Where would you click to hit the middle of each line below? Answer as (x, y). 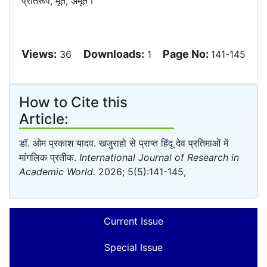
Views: (39, 54)
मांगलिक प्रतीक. (49, 157)
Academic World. (57, 172)
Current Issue (133, 221)
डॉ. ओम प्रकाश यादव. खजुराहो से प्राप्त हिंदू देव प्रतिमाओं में (124, 143)
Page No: (187, 54)
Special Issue (133, 247)
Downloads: (114, 54)
